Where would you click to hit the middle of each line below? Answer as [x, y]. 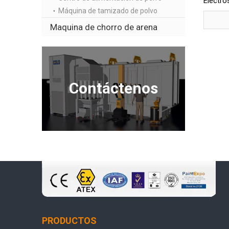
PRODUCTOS [69, 220]
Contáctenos [113, 88]
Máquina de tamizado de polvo [108, 11]
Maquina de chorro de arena [104, 27]
